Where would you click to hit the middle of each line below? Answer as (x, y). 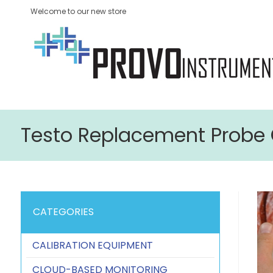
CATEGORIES (63, 212)
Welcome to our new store (78, 11)
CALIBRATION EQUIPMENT (92, 245)
